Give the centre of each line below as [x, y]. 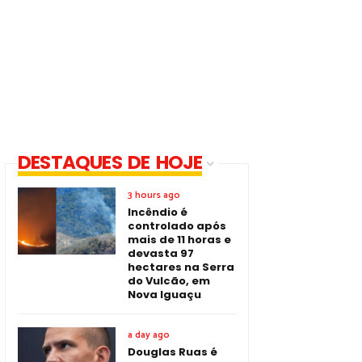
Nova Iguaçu [164, 295]
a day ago [149, 335]
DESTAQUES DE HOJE [110, 162]
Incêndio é [158, 212]
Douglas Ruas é [173, 352]
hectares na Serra [181, 267]
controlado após [177, 226]
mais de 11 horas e [179, 240]
